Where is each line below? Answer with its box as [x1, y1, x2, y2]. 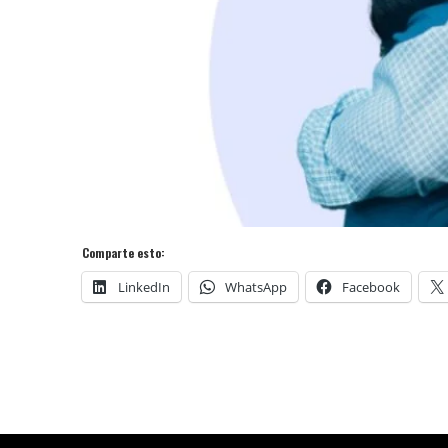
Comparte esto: [82, 243, 165, 261]
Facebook [342, 277, 400, 296]
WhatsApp [225, 277, 287, 296]
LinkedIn [118, 277, 170, 296]
